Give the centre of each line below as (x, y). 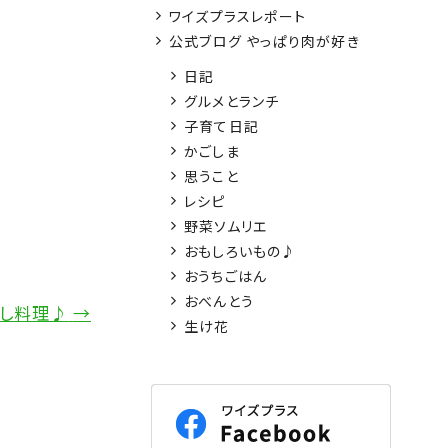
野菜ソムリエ (226, 226)
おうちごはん (226, 276)
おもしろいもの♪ (240, 251)
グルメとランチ (232, 101)
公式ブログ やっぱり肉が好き (264, 41)
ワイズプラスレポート (237, 16)
